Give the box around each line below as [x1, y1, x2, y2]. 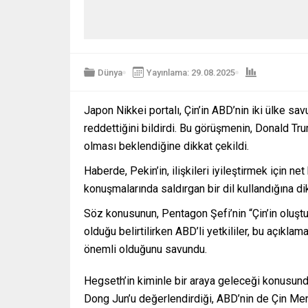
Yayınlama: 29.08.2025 [146, 67, 235, 78]
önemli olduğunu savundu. [84, 243, 207, 256]
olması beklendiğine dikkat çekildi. [84, 140, 249, 153]
